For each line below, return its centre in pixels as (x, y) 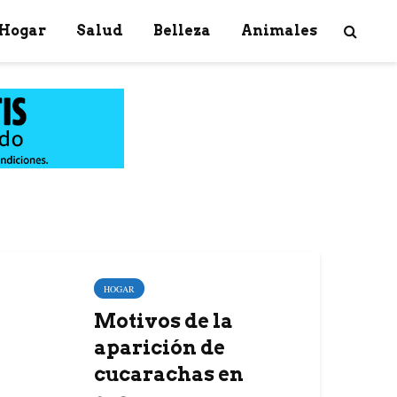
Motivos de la (163, 321)
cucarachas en (169, 374)
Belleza (182, 31)
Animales (279, 31)
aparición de (160, 347)
